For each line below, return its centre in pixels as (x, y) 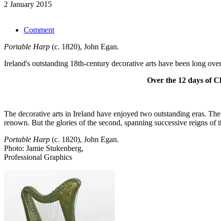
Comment (39, 30)
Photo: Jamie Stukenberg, (44, 148)
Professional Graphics (38, 157)
